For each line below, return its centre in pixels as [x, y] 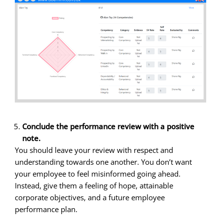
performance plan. [46, 209]
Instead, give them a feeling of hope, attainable [94, 186]
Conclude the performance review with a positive [108, 127]
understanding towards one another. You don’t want [103, 162]
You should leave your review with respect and [94, 150]
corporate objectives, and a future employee [90, 198]
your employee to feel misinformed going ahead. [98, 174]
